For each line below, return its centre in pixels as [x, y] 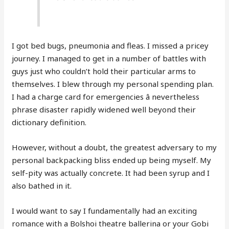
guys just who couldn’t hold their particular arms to [104, 71]
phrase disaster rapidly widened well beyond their [104, 109]
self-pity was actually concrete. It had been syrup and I [111, 173]
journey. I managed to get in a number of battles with [109, 58]
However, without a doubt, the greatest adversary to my [114, 147]
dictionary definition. [49, 122]
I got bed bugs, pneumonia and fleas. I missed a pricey [110, 45]
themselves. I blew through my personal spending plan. [113, 84]
